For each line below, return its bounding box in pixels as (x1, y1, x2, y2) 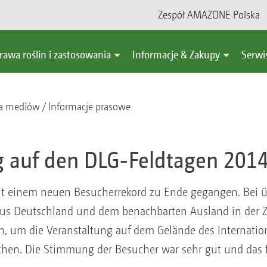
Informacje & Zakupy (132, 48, 220, 61)
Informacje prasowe (48, 100, 131, 113)
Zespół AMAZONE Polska (157, 8, 260, 21)
